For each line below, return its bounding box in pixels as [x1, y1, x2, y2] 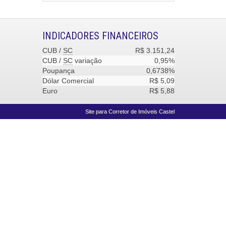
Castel [157, 108, 175, 115]
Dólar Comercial [42, 77, 94, 85]
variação [72, 56, 102, 65]
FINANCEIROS [101, 30, 158, 42]
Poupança [42, 67, 75, 75]
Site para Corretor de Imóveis [85, 108, 157, 115]
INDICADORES [42, 30, 102, 42]
